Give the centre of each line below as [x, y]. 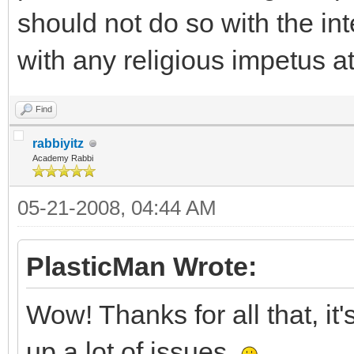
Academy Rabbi [63, 158]
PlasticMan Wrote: [141, 266]
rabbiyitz [58, 143]
